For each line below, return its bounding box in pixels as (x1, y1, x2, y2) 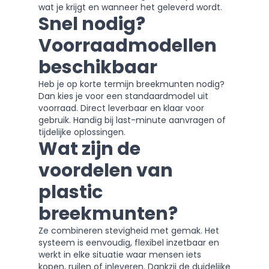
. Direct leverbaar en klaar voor (76, 102, 204, 114)
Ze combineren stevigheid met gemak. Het (38, 225, 219, 237)
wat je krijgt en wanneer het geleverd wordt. (38, 1, 222, 13)
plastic (38, 180, 103, 205)
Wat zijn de (38, 136, 141, 162)
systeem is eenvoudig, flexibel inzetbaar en (38, 237, 219, 249)
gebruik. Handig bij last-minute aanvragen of (38, 114, 226, 126)
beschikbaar (38, 55, 157, 80)
